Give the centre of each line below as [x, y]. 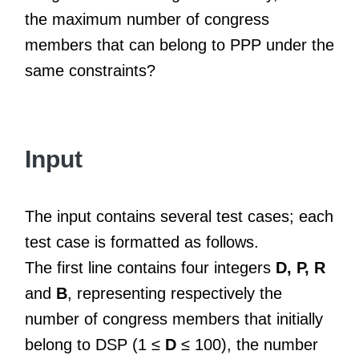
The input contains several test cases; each [179, 216]
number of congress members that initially [174, 319]
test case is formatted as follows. [142, 242]
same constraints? [90, 70]
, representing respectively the [175, 293]
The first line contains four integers [150, 267]
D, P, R [301, 267]
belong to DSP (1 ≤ [95, 344]
